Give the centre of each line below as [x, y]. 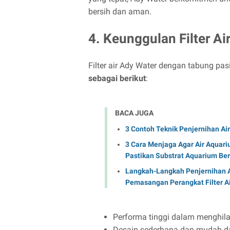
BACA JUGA [134, 113]
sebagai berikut [117, 78]
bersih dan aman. [120, 11]
